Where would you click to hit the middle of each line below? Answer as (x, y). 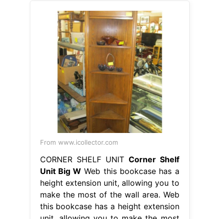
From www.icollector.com (79, 142)
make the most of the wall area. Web (109, 194)
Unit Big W (61, 171)
